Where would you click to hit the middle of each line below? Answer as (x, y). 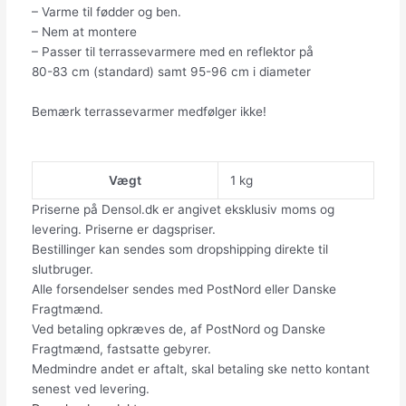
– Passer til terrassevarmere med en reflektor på (172, 52)
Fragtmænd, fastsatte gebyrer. (121, 349)
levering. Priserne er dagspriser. (123, 230)
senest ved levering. (90, 389)
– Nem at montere (84, 32)
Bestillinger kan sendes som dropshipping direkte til (179, 250)
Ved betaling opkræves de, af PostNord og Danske (178, 329)
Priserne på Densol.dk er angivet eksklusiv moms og (183, 210)
